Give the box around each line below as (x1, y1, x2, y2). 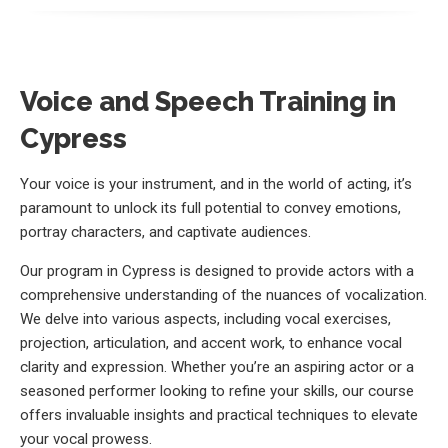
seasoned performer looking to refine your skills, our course (20, 382, 414, 401)
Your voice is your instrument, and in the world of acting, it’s (20, 175, 412, 194)
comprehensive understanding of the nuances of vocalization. (20, 286, 427, 305)
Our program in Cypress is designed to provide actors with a (20, 262, 414, 281)
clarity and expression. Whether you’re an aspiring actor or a (20, 358, 414, 377)
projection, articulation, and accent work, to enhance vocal (20, 334, 402, 353)
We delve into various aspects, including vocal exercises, (20, 310, 391, 329)
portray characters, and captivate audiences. (20, 223, 311, 242)
